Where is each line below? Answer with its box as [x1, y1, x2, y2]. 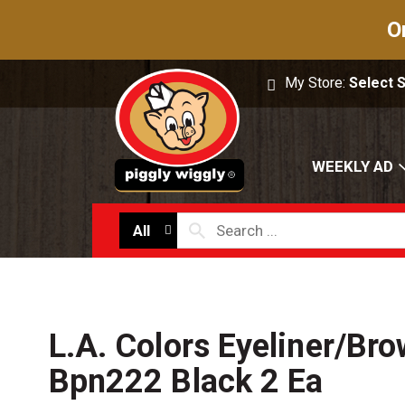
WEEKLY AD [312, 157, 393, 176]
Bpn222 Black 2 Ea [48, 363, 324, 401]
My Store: [285, 74, 350, 91]
